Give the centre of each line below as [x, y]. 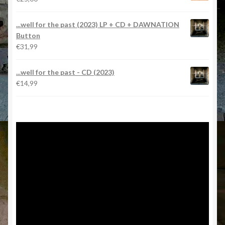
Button [28, 35]
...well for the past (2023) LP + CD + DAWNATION [98, 24]
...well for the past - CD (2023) [65, 72]
